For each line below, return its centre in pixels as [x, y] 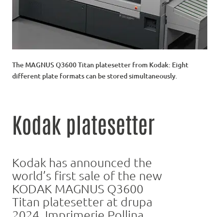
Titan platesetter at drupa [82, 201]
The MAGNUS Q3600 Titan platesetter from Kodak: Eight [100, 64]
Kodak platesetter [83, 123]
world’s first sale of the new [87, 175]
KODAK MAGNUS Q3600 [78, 188]
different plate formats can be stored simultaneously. [95, 76]
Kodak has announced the [82, 162]
